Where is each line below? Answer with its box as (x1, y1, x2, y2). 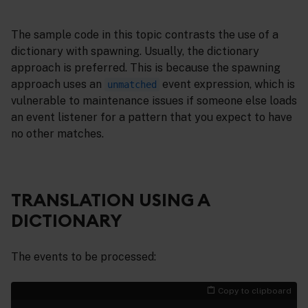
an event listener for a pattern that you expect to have (11, 111, 292, 124)
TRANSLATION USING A (11, 188, 210, 212)
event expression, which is (159, 78, 295, 91)
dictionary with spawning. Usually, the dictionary (11, 45, 259, 58)
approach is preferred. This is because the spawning (11, 61, 280, 75)
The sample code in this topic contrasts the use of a (11, 28, 278, 42)
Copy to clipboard (218, 285, 291, 296)
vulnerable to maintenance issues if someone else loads (11, 94, 297, 108)
